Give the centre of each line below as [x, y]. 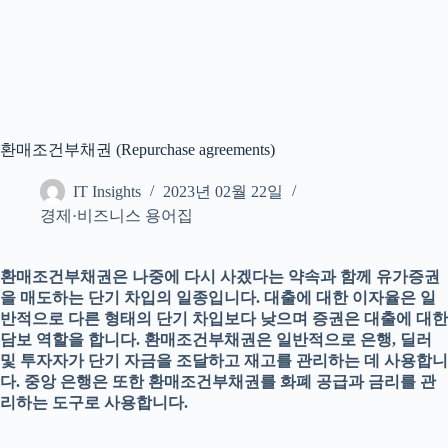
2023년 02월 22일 [223, 192]
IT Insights [107, 192]
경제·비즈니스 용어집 [116, 215]
